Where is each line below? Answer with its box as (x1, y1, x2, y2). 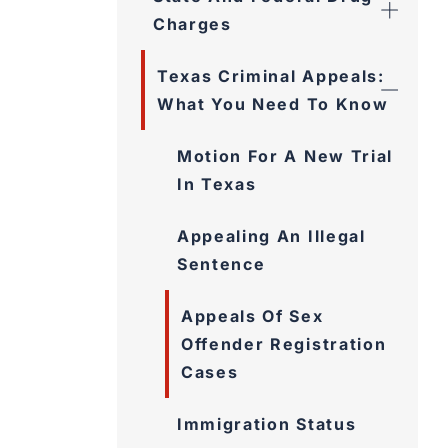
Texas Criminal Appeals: (157, 66, 385, 86)
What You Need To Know (157, 94, 389, 114)
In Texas (177, 174, 257, 194)
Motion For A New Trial (177, 146, 393, 166)
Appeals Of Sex (181, 306, 324, 326)
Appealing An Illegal (177, 226, 366, 246)
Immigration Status (177, 414, 357, 434)
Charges (153, 14, 232, 34)
